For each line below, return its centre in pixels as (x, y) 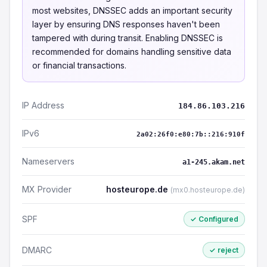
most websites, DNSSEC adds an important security (132, 10)
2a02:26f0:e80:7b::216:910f (191, 134)
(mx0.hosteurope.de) (208, 190)
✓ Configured (214, 219)
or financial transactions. (79, 65)
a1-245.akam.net (214, 162)
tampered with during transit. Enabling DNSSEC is (128, 38)
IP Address (43, 105)
